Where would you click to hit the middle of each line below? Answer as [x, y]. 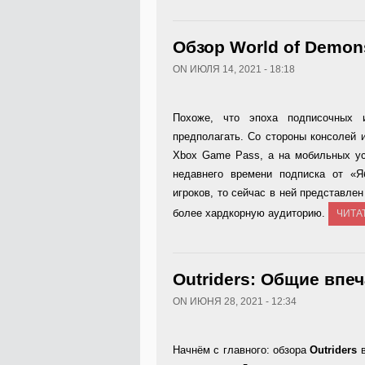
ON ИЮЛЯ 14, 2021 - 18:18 [234, 69]
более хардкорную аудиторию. [251, 213]
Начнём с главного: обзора [242, 350]
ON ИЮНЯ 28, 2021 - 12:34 [235, 301]
